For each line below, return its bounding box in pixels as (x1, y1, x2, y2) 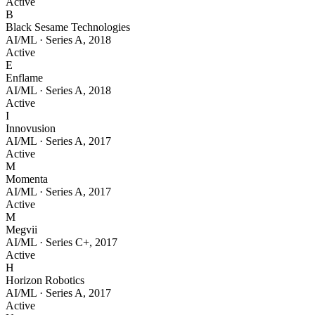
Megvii (6, 224, 37, 236)
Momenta (6, 173, 48, 186)
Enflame (6, 72, 43, 84)
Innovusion (6, 122, 56, 135)
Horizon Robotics (6, 274, 84, 287)
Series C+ (46, 236, 89, 249)
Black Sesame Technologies (6, 21, 130, 34)
